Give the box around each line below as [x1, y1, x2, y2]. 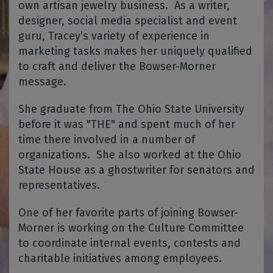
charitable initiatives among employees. [18, 252, 222, 265]
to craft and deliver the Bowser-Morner [18, 60, 216, 73]
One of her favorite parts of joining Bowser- [18, 206, 238, 219]
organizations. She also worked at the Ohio [18, 148, 241, 161]
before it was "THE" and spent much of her [18, 118, 235, 131]
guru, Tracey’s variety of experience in [18, 29, 210, 43]
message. [18, 75, 66, 88]
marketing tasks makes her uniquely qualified [18, 44, 252, 58]
